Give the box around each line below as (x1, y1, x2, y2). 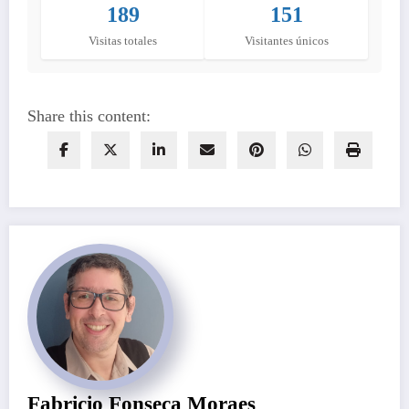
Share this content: (27, 106, 151, 125)
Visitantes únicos (244, 33, 329, 47)
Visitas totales (89, 33, 157, 47)
